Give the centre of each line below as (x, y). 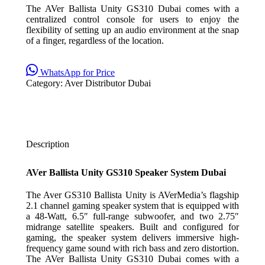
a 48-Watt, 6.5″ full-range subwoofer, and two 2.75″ (132, 216)
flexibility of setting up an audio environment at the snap (132, 30)
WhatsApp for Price (77, 72)
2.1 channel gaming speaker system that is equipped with (132, 206)
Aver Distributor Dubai (108, 83)
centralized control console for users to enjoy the (132, 19)
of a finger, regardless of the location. (95, 41)
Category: (45, 83)
